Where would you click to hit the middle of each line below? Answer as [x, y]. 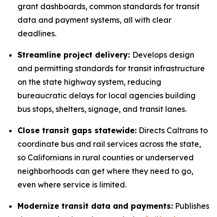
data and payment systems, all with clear [94, 20]
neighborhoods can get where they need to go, [105, 171]
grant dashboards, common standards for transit [108, 6]
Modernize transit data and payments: [95, 206]
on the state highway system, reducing [89, 82]
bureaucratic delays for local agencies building [107, 95]
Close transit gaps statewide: [77, 130]
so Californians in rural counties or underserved [106, 157]
